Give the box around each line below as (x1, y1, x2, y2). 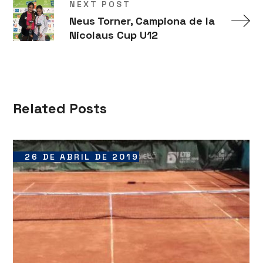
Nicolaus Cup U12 (69, 28, 159, 42)
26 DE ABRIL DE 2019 (25, 151, 139, 162)
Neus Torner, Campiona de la (69, 14, 215, 28)
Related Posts (13, 99, 107, 117)
